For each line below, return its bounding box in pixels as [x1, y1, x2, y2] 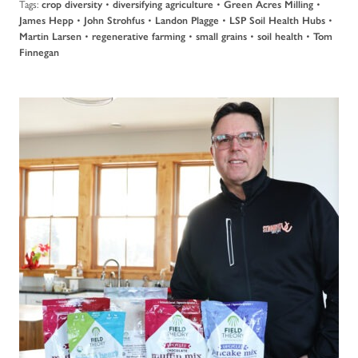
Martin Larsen [19, 30, 82, 43]
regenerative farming [92, 30, 185, 43]
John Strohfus [84, 14, 145, 27]
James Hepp [19, 14, 74, 27]
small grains [196, 30, 247, 43]
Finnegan [19, 46, 59, 59]
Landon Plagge [155, 14, 219, 27]
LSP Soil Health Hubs [229, 14, 325, 27]
